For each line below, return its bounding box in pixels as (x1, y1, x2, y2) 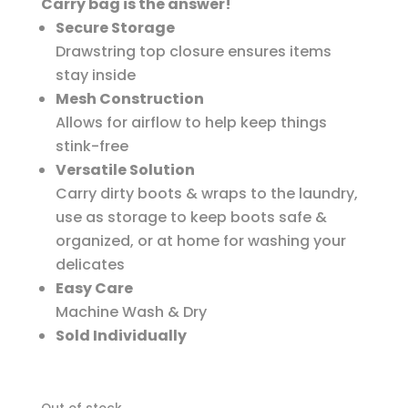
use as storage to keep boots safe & (55, 207, 327, 229)
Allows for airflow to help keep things (55, 112, 327, 134)
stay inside (55, 65, 136, 87)
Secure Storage (55, 17, 175, 39)
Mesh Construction (55, 88, 204, 110)
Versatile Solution (55, 159, 195, 181)
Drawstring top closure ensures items (55, 41, 331, 63)
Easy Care (55, 278, 133, 300)
